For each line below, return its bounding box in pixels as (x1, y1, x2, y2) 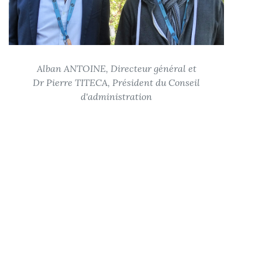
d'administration (81, 91, 152, 103)
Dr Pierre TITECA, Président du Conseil (33, 77, 200, 89)
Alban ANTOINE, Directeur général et (36, 63, 196, 75)
